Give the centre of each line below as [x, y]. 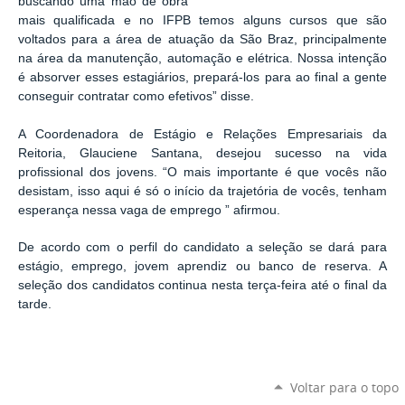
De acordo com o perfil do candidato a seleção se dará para [202, 248]
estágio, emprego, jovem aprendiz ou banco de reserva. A [202, 267]
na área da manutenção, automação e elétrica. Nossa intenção [202, 59]
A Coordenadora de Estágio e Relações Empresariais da [202, 134]
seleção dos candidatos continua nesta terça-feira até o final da [202, 286]
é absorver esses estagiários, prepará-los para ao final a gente [202, 78]
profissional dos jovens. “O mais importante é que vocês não [202, 172]
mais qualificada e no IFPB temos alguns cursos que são [202, 21]
